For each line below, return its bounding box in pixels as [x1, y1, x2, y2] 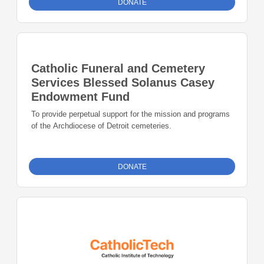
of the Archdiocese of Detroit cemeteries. [31, 121, 171, 131]
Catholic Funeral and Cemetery [31, 62, 205, 75]
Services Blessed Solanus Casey [31, 76, 214, 90]
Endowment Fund [31, 90, 130, 104]
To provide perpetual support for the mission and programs [31, 110, 230, 119]
